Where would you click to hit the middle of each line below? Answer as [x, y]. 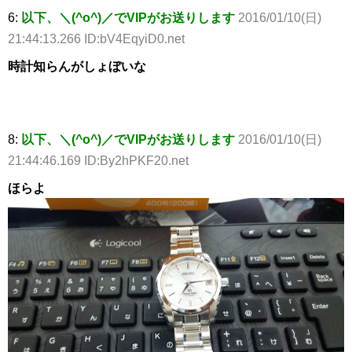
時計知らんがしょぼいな [77, 66]
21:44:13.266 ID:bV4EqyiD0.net [96, 38]
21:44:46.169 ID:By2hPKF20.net [98, 160]
